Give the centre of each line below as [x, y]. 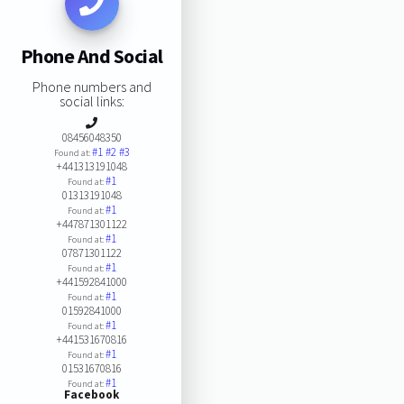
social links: [92, 101]
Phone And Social [92, 56]
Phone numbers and [92, 86]
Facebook [92, 394]
